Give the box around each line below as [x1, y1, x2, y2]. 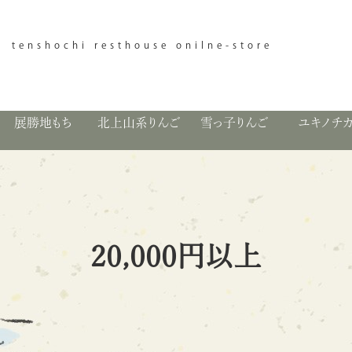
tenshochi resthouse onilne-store [12, 40, 273, 49]
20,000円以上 [90, 242, 262, 270]
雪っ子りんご [200, 116, 269, 129]
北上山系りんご [97, 116, 181, 129]
